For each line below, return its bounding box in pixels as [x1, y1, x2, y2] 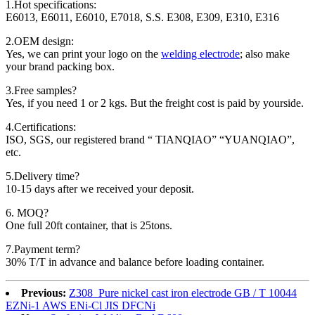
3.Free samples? [6, 84, 77, 97]
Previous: [21, 287, 66, 300]
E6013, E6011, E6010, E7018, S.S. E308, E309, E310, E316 [6, 11, 279, 24]
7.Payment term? [6, 243, 80, 256]
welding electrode [161, 48, 240, 60]
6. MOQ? [6, 207, 49, 219]
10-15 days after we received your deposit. [6, 183, 194, 195]
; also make [240, 48, 290, 60]
